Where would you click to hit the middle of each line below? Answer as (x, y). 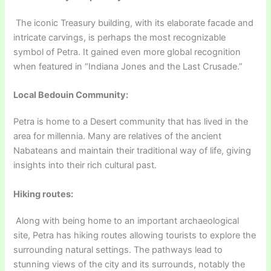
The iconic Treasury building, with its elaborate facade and (134, 23)
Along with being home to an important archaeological (126, 220)
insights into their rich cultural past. (85, 165)
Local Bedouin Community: (71, 95)
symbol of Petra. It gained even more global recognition (127, 52)
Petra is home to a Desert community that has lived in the (131, 122)
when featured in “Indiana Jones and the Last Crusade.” (128, 67)
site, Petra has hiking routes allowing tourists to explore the (135, 235)
